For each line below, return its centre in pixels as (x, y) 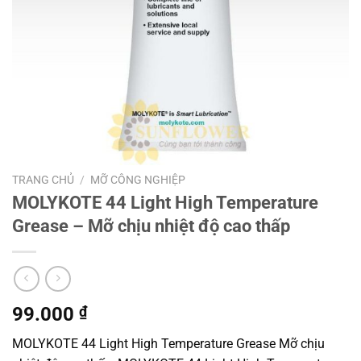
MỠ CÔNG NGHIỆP (138, 179)
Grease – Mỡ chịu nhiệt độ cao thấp (151, 226)
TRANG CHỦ (43, 179)
